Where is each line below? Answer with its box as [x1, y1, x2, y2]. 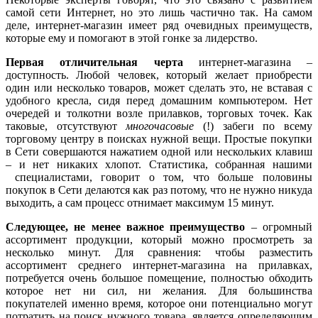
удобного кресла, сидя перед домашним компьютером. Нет [6, 94, 312, 106]
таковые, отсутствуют [6, 119, 126, 132]
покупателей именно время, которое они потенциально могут [6, 297, 312, 309]
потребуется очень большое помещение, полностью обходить [6, 271, 312, 284]
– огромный [245, 220, 313, 233]
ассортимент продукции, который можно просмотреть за [6, 233, 312, 246]
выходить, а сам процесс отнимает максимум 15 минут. [6, 196, 274, 209]
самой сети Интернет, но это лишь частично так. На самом [6, 6, 312, 18]
